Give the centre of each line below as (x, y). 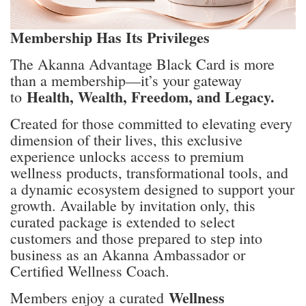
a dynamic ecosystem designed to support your (152, 189)
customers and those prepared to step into (136, 238)
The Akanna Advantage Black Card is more (142, 64)
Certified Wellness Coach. (90, 271)
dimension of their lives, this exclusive (126, 140)
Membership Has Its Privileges (112, 38)
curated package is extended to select (123, 222)
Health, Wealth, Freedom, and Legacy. (153, 97)
